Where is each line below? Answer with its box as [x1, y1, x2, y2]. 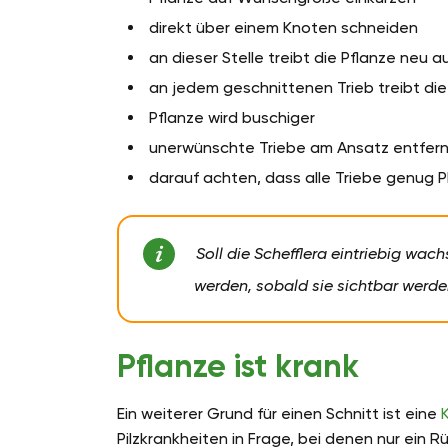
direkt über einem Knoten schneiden [149, 18, 418, 38]
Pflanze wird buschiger [149, 108, 315, 128]
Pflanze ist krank [117, 347, 359, 386]
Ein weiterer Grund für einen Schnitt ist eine [117, 404, 441, 424]
